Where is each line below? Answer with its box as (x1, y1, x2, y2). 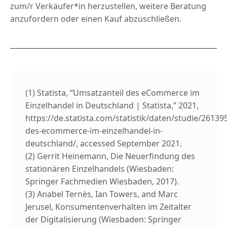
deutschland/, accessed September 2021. (25, 138, 182, 149)
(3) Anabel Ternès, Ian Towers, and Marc (25, 188, 178, 200)
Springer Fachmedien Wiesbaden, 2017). (25, 176, 179, 187)
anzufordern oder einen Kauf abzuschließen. (10, 13, 181, 25)
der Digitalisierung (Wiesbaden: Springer (25, 214, 181, 225)
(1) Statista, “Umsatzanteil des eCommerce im (25, 87, 200, 99)
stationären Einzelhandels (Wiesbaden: (25, 163, 174, 175)
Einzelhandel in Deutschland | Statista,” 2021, (25, 100, 199, 111)
